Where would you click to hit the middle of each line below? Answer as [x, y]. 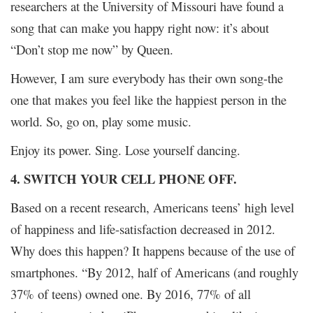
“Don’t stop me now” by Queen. [92, 49]
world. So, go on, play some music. [101, 121]
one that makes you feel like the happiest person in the [148, 99]
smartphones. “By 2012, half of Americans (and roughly [154, 272]
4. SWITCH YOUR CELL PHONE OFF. [124, 178]
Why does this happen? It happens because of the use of [153, 250]
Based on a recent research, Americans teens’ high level [152, 207]
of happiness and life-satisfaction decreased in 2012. [143, 228]
